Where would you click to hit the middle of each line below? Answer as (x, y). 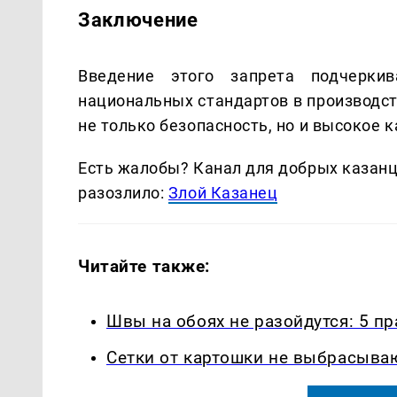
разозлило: (123, 192)
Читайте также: (144, 266)
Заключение (138, 19)
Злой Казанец (223, 192)
